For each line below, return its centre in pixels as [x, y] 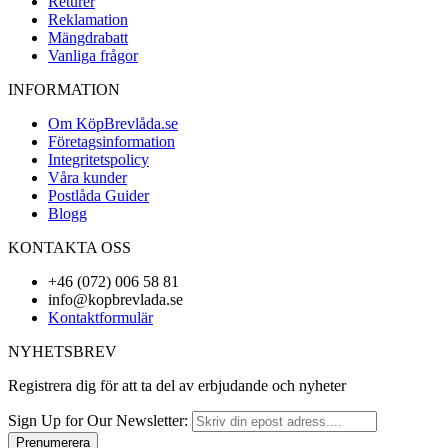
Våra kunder [87, 178]
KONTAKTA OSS [69, 248]
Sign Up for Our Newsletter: [98, 421]
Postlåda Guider [98, 196]
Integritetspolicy [98, 160]
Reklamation [88, 20]
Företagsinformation [111, 142]
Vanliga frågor [93, 56]
